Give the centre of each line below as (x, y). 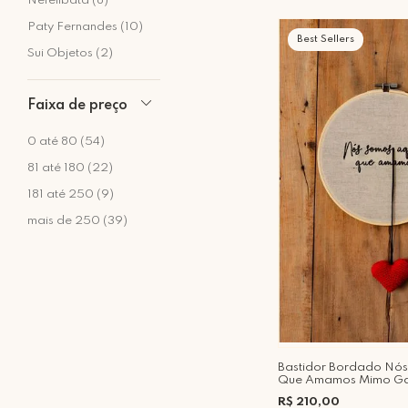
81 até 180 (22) (70, 168)
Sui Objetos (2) (70, 53)
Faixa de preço (77, 106)
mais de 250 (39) (77, 221)
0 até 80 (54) (66, 142)
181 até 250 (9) (71, 194)
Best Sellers (326, 39)
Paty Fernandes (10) (85, 27)
